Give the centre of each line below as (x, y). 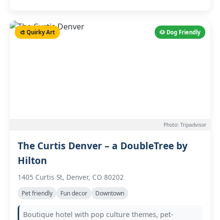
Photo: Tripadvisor (185, 125)
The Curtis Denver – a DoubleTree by (103, 146)
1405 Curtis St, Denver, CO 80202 (71, 177)
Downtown (110, 193)
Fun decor (74, 193)
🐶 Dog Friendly (180, 32)
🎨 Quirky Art (37, 32)
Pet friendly (37, 193)
